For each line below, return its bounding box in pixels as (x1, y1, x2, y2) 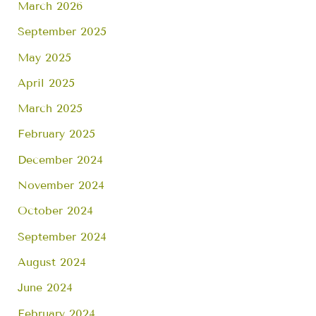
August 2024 (18, 255, 87, 269)
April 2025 (18, 75, 75, 90)
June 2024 (18, 281, 73, 295)
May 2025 (18, 50, 72, 64)
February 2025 (18, 127, 96, 141)
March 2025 (18, 102, 83, 116)
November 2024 (18, 178, 105, 193)
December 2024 (18, 152, 104, 166)
